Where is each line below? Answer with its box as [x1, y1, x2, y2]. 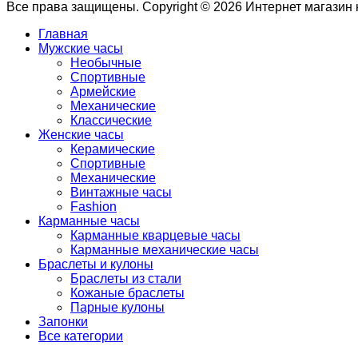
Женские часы [38, 128, 124, 142]
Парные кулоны [70, 300, 165, 315]
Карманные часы [38, 214, 140, 229]
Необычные [70, 56, 141, 70]
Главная [38, 27, 88, 42]
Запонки [38, 315, 88, 329]
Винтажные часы [70, 185, 172, 200]
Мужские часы [38, 42, 123, 56]
